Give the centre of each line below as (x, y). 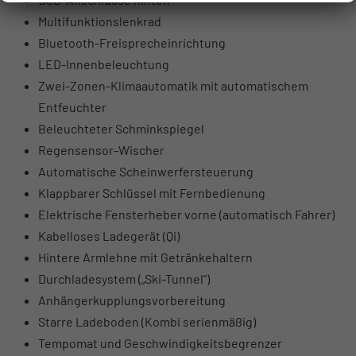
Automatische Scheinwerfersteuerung (146, 171)
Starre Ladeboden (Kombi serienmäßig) (147, 321)
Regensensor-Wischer (101, 149)
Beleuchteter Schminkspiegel (121, 128)
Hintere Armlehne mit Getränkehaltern (145, 257)
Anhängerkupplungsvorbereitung (132, 300)
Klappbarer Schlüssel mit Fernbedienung (152, 192)
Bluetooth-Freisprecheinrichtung (132, 42)
